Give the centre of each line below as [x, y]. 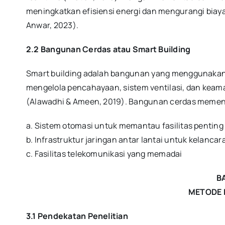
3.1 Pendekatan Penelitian [77, 216]
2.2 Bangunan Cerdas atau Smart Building [108, 49]
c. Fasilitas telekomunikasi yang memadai [104, 154]
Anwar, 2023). [52, 25]
